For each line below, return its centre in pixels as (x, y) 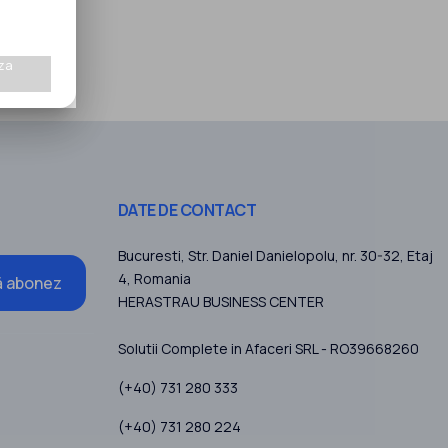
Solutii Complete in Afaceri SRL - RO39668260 (268, 349)
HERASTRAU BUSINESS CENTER (220, 302)
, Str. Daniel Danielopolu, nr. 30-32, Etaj (306, 256)
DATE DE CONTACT (187, 210)
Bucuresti (149, 256)
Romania (162, 279)
